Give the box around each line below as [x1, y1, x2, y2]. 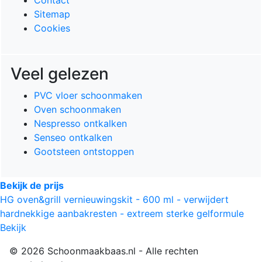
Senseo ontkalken [34, 131, 112, 143]
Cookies [34, 22, 70, 34]
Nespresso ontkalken [34, 117, 127, 129]
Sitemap [34, 8, 70, 20]
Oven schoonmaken [34, 103, 121, 115]
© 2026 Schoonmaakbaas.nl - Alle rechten [9, 244, 198, 257]
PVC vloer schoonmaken [34, 89, 142, 101]
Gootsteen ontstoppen [34, 145, 134, 157]
